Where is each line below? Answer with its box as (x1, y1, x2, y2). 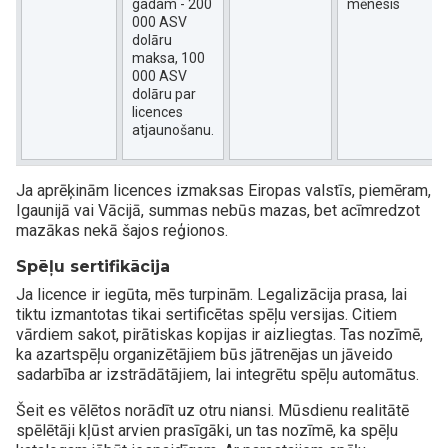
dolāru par (132, 85, 196, 102)
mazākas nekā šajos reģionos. (16, 220, 228, 240)
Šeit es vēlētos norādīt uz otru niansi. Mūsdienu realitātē (16, 400, 409, 420)
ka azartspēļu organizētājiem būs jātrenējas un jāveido (16, 344, 393, 364)
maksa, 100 (132, 49, 205, 66)
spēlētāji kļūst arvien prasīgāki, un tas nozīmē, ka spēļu (16, 420, 398, 440)
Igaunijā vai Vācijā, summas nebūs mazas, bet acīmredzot (16, 200, 420, 220)
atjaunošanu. (132, 121, 214, 138)
